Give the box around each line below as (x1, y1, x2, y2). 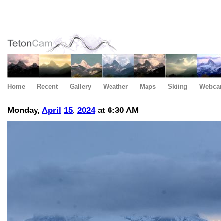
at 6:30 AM (95, 106, 139, 115)
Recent (37, 83, 58, 90)
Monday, (7, 106, 42, 115)
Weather (103, 83, 128, 90)
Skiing (168, 83, 187, 90)
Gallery (70, 83, 91, 90)
